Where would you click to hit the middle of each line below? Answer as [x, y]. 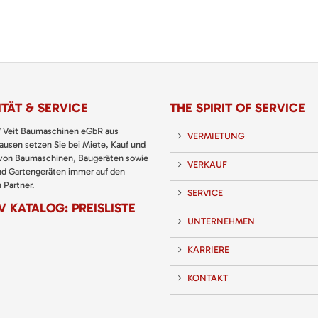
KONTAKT [208, 278]
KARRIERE [208, 250]
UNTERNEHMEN [221, 221]
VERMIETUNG [216, 136]
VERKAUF [207, 164]
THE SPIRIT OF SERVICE [237, 108]
